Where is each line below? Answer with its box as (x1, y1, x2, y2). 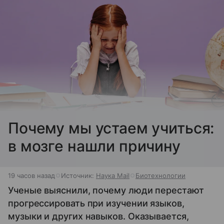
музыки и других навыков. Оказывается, (8, 210, 189, 221)
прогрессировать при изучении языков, (8, 197, 184, 208)
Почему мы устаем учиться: (8, 118, 214, 137)
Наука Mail (96, 171, 129, 179)
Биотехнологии (135, 171, 185, 179)
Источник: (61, 171, 96, 179)
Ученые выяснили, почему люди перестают (8, 184, 204, 195)
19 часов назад (8, 171, 55, 179)
